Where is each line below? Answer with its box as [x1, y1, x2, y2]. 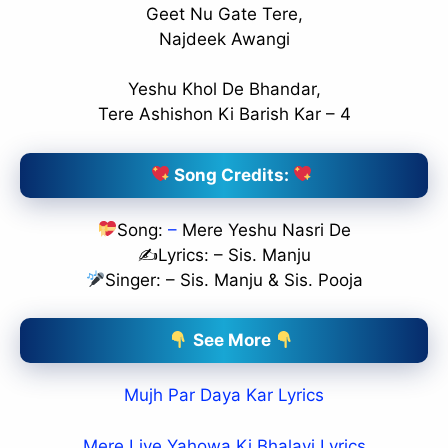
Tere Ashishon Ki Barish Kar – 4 [97, 104, 351, 125]
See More [188, 330, 275, 351]
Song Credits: [170, 164, 293, 185]
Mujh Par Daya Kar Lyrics [124, 385, 324, 406]
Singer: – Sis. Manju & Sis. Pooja [104, 269, 363, 290]
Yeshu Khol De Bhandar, [127, 79, 321, 100]
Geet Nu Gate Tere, [145, 3, 303, 24]
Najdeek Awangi [158, 28, 290, 49]
